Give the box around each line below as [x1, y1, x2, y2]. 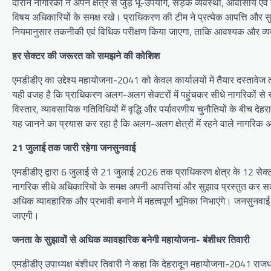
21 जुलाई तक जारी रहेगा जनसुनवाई [12, 140, 135, 155]
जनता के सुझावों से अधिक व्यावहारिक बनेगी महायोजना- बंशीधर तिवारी [12, 232, 250, 247]
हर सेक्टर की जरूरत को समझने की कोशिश [12, 48, 160, 64]
